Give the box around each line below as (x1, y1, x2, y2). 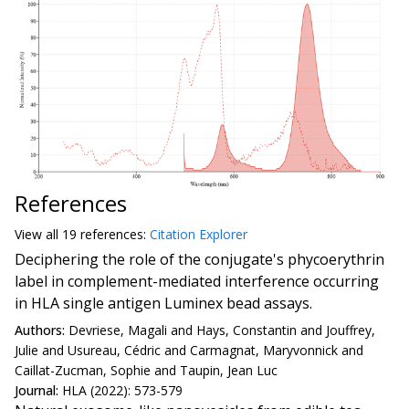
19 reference (62, 225, 137, 244)
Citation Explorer (150, 225, 247, 244)
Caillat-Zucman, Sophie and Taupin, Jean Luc (15, 361, 278, 379)
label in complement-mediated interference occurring (15, 271, 379, 292)
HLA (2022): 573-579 (62, 381, 183, 399)
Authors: (15, 320, 68, 339)
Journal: (15, 381, 62, 399)
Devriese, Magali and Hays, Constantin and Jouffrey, (68, 320, 375, 339)
